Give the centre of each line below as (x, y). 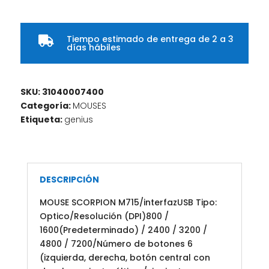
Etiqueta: (42, 120)
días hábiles (93, 48)
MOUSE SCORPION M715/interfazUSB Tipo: (128, 203)
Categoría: (46, 106)
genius (78, 120)
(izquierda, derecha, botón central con (125, 258)
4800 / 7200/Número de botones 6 (116, 244)
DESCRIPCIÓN (69, 180)
